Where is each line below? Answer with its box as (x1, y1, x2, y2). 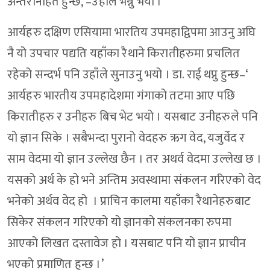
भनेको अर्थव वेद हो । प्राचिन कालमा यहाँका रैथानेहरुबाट (7, 191, 251, 212)
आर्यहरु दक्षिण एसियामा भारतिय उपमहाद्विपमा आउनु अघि (7, 22, 256, 43)
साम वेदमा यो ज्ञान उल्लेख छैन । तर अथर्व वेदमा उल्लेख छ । (7, 149, 262, 170)
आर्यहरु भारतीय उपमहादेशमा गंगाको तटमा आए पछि (7, 86, 236, 107)
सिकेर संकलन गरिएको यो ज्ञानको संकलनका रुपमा (7, 212, 231, 233)
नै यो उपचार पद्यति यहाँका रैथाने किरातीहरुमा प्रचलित (7, 43, 240, 64)
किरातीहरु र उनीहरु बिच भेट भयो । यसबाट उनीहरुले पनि (7, 107, 259, 128)
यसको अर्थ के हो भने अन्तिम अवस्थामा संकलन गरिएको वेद (7, 170, 261, 191)
